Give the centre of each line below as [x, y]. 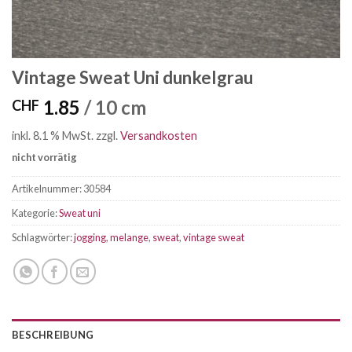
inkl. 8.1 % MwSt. [53, 135]
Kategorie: [35, 213]
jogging [90, 237]
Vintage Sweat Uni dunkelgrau [132, 77]
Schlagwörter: [43, 237]
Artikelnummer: [48, 188]
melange [129, 237]
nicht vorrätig [44, 157]
